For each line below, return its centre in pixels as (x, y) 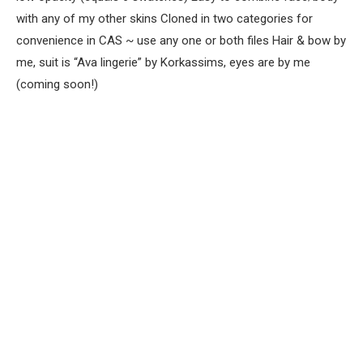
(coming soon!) (57, 84)
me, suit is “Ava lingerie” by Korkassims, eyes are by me (163, 62)
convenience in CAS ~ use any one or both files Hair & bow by (181, 40)
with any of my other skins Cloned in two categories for (164, 18)
